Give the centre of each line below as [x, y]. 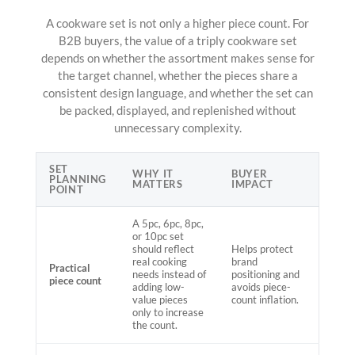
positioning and [265, 275]
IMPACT [252, 185]
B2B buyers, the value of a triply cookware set [177, 41]
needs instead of [169, 275]
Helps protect [262, 250]
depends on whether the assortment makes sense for [177, 58]
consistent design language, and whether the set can [177, 93]
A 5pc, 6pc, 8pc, [168, 224]
